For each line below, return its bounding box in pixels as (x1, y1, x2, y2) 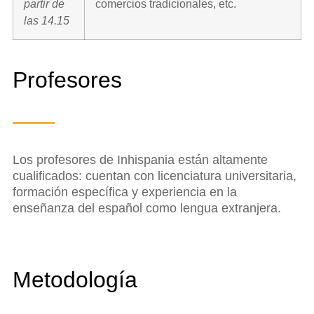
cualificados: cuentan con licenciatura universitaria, (13, 168, 296, 183)
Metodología (13, 266, 137, 292)
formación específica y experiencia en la (13, 184, 237, 199)
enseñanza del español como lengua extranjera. (13, 200, 281, 215)
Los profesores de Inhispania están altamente (13, 152, 268, 167)
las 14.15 (24, 13, 69, 27)
